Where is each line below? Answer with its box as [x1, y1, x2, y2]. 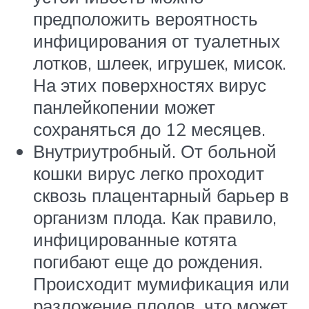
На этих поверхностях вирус [33, 74, 266, 97]
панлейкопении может [33, 96, 215, 119]
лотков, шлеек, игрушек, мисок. [33, 52, 286, 74]
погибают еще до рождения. [33, 250, 263, 273]
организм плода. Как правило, [33, 206, 277, 229]
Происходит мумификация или [33, 272, 290, 295]
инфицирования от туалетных [33, 30, 280, 52]
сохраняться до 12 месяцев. [33, 118, 266, 141]
